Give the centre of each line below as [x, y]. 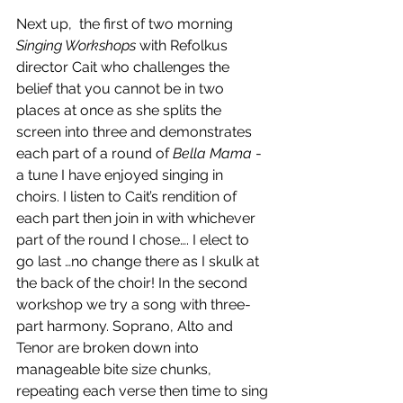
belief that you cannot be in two [122, 89]
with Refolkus [184, 46]
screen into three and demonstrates [136, 132]
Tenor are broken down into [109, 348]
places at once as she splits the [121, 111]
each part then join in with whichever [138, 219]
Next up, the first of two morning [126, 24]
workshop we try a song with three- [134, 305]
